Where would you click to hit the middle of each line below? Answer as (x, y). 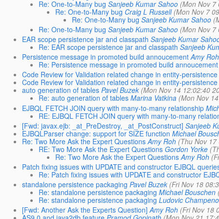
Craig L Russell (148, 11)
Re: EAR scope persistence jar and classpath (108, 47)
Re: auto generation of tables (83, 98)
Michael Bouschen (187, 192)
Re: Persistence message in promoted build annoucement (128, 65)
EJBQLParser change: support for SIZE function (96, 133)
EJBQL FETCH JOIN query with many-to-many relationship (113, 108)
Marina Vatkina (153, 98)
